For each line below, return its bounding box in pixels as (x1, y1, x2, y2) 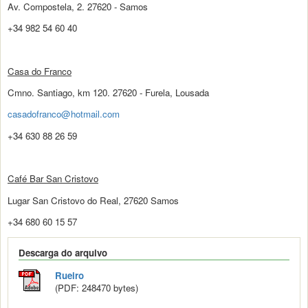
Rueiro (54, 269, 84, 283)
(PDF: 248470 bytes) (54, 281, 138, 295)
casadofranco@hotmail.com (8, 107, 120, 121)
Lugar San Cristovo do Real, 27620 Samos (8, 193, 179, 207)
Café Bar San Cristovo (8, 172, 98, 186)
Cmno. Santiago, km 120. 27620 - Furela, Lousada (8, 86, 209, 100)
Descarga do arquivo (18, 246, 107, 260)
